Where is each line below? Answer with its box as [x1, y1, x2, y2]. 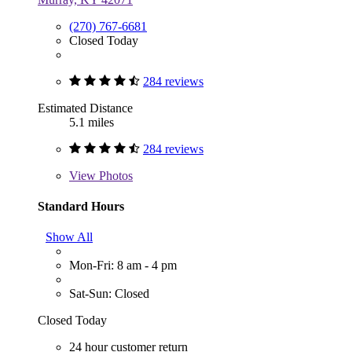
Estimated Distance [38, 101, 133, 115]
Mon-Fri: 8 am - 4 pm [69, 258, 177, 273]
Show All [46, 230, 93, 244]
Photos [96, 168, 133, 182]
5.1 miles [69, 115, 114, 129]
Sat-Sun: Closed [69, 287, 149, 301]
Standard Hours [38, 199, 124, 213]
